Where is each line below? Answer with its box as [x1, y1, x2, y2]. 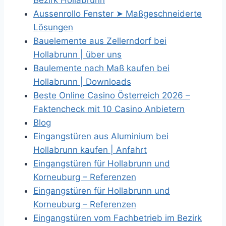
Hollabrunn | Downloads [33, 77, 131, 87]
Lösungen [33, 22, 73, 32]
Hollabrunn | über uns [33, 49, 122, 60]
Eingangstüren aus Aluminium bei [33, 131, 168, 141]
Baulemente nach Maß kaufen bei [33, 63, 169, 73]
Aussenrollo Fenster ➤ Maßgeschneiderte [33, 9, 202, 19]
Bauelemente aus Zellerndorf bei [33, 36, 166, 46]
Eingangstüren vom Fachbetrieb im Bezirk [33, 213, 202, 223]
